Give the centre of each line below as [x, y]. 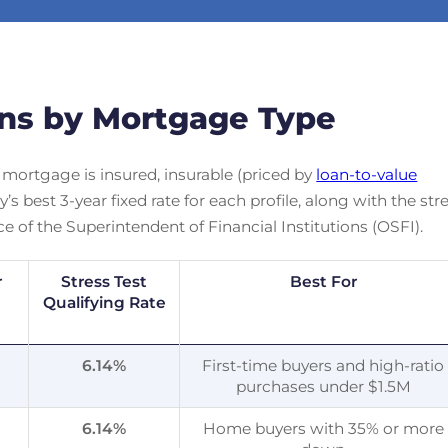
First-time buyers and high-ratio [323, 365]
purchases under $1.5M [323, 386]
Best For [323, 281]
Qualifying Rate [104, 302]
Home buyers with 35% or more [323, 428]
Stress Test [104, 281]
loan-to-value [367, 174]
